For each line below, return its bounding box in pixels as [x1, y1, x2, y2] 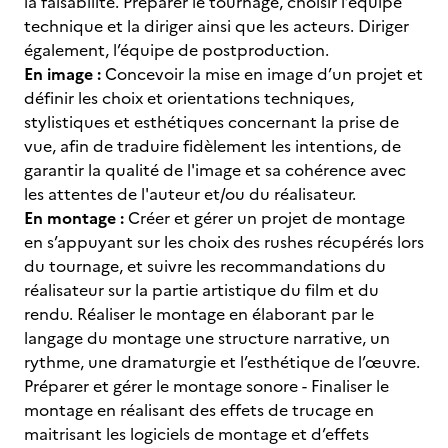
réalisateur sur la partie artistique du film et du [24, 278, 379, 302]
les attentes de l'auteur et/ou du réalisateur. [24, 182, 372, 206]
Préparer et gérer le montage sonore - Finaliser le [24, 374, 389, 398]
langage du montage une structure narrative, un [24, 326, 390, 350]
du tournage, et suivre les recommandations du [24, 254, 386, 278]
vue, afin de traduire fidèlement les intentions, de [24, 134, 401, 158]
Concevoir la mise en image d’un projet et [105, 62, 423, 86]
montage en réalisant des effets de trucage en [24, 398, 374, 422]
